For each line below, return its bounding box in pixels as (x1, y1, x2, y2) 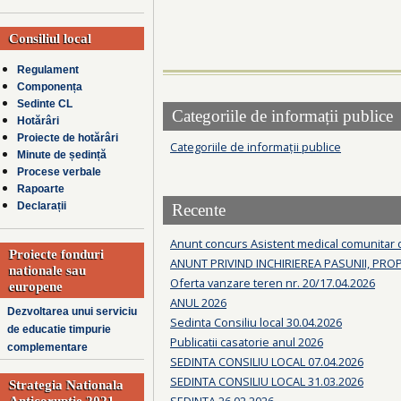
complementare (7, 341, 88, 354)
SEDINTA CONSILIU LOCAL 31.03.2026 (170, 372, 363, 389)
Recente (172, 200, 226, 220)
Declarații (17, 200, 66, 213)
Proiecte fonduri (9, 246, 104, 262)
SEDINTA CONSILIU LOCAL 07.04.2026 (170, 353, 363, 370)
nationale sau (9, 262, 86, 278)
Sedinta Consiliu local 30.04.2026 (170, 313, 342, 330)
